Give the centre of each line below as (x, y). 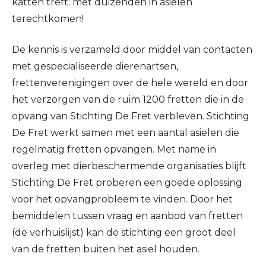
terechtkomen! (48, 19)
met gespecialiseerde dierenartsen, (95, 66)
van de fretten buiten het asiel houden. (106, 249)
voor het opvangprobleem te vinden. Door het (122, 199)
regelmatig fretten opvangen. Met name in (114, 150)
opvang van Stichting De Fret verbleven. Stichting (131, 116)
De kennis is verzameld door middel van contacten (132, 50)
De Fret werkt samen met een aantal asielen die (126, 133)
